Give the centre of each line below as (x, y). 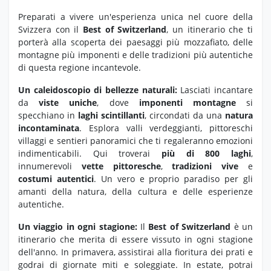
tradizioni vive (205, 166)
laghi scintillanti (111, 115)
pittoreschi (227, 128)
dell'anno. (38, 252)
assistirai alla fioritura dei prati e (184, 252)
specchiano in (48, 115)
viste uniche (68, 102)
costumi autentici (56, 178)
